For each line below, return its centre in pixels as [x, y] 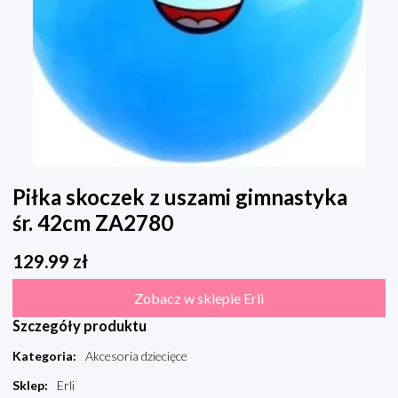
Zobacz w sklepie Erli [199, 298]
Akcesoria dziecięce [136, 356]
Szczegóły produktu [80, 326]
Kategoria [43, 356]
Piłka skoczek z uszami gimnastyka [180, 197]
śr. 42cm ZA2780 [93, 223]
